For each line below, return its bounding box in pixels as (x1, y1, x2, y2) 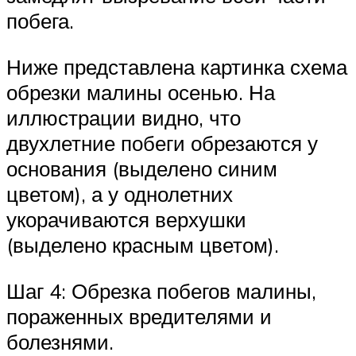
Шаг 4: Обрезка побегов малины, (6, 277, 316, 304)
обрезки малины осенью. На (6, 79, 275, 105)
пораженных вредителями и (6, 303, 272, 329)
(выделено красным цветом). (6, 231, 279, 257)
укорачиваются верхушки (6, 206, 246, 232)
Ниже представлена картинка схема (6, 53, 347, 79)
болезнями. (6, 328, 114, 354)
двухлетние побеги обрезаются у (6, 130, 318, 156)
